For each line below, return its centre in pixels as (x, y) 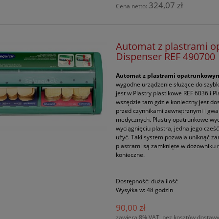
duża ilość (165, 181)
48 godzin (160, 190)
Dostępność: (133, 181)
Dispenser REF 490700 (166, 56)
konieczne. (131, 154)
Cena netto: (132, 6)
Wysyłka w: (131, 190)
